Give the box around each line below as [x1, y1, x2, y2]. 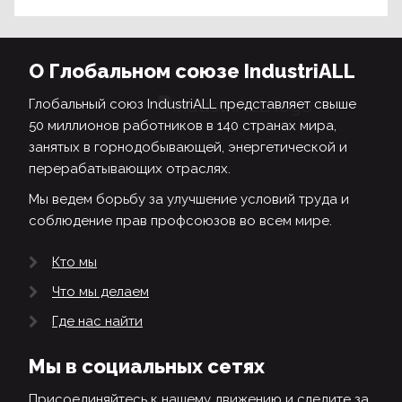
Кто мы [52, 253, 97, 270]
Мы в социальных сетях [29, 354, 265, 379]
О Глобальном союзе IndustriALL [29, 58, 355, 83]
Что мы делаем [52, 284, 149, 300]
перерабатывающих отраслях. [29, 160, 231, 177]
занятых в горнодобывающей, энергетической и [29, 138, 347, 155]
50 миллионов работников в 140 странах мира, [29, 117, 336, 134]
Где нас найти [52, 313, 143, 330]
